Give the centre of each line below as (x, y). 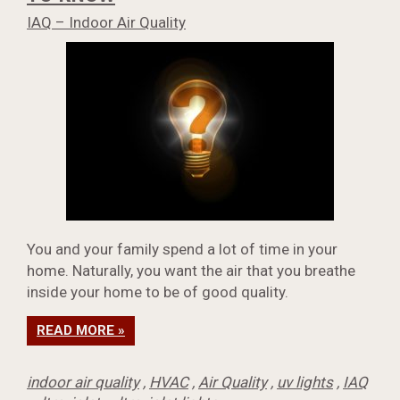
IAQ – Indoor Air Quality (106, 23)
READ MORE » (81, 331)
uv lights (305, 383)
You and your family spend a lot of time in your (182, 250)
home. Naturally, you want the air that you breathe (191, 271)
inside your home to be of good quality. (158, 292)
